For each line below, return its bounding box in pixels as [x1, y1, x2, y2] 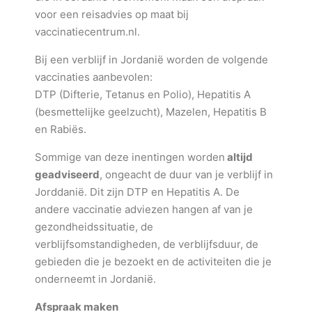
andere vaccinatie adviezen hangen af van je [35, 203, 253, 216]
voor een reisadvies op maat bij [35, 8, 189, 21]
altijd [225, 150, 253, 164]
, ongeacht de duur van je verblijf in [100, 168, 273, 181]
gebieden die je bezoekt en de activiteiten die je [35, 255, 272, 268]
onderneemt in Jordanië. [35, 272, 156, 286]
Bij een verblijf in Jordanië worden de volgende [35, 53, 268, 66]
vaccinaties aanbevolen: [35, 70, 153, 84]
